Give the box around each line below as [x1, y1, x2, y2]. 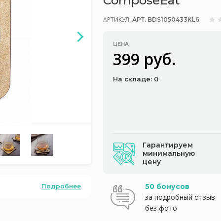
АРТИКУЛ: [103, 15, 132, 24]
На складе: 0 [113, 75, 158, 83]
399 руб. [113, 48, 176, 70]
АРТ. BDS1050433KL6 [132, 16, 199, 23]
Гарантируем [143, 141, 193, 149]
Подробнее [41, 182, 81, 190]
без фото [145, 203, 177, 213]
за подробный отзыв [145, 192, 215, 202]
